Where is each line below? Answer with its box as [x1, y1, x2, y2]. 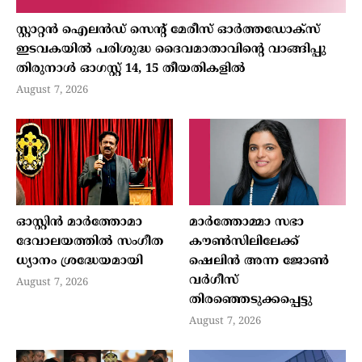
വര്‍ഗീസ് [189, 272, 238, 288]
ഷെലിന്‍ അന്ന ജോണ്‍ [189, 253, 329, 269]
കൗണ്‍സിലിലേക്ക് [189, 234, 299, 250]
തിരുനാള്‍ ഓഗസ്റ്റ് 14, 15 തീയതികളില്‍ [16, 61, 246, 78]
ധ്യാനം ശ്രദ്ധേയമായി [16, 253, 143, 269]
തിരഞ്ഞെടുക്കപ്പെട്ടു [189, 292, 312, 308]
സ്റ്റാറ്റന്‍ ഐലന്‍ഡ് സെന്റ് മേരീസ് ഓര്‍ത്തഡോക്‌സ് [16, 23, 320, 39]
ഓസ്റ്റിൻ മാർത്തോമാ [16, 214, 142, 230]
